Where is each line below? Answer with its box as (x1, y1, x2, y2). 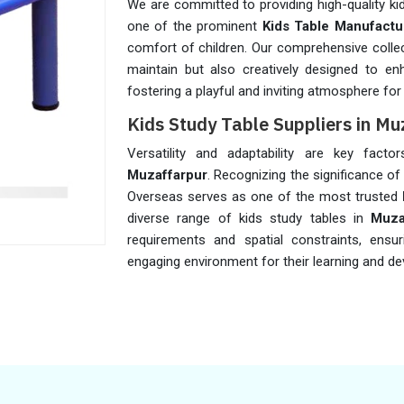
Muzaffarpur (127, 167, 207, 183)
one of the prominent (127, 18, 262, 34)
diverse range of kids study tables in (127, 210, 372, 226)
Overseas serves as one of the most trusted (127, 188, 402, 205)
